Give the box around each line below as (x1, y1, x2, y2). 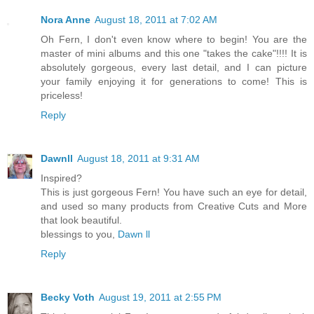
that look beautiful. (41, 214, 122, 226)
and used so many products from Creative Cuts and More (41, 200, 307, 212)
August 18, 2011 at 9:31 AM (77, 153, 200, 165)
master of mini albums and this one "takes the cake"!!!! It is (41, 48, 307, 60)
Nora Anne (41, 14, 90, 26)
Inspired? (41, 172, 82, 184)
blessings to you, (41, 228, 115, 240)
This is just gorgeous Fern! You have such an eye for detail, (41, 186, 307, 198)
